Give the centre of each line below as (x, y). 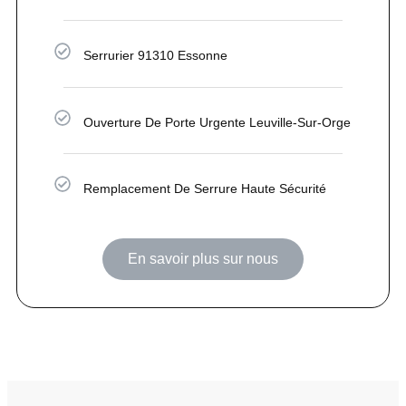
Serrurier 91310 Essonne (156, 56)
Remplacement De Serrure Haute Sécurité (205, 188)
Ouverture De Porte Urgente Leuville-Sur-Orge (217, 122)
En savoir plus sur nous (203, 258)
